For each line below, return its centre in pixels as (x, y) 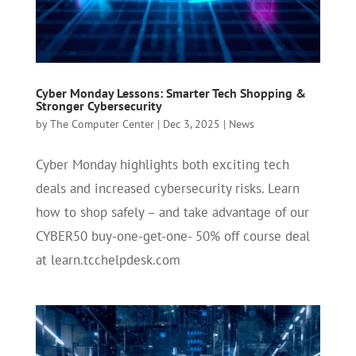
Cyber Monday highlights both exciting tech (162, 165)
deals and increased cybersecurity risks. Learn (167, 189)
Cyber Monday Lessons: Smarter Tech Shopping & (170, 93)
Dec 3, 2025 (191, 124)
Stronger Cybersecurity (99, 106)
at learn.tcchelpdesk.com (108, 260)
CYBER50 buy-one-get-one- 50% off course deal (172, 236)
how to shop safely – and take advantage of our (172, 213)
